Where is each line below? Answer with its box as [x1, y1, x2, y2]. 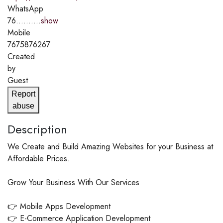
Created [7, 51, 35, 63]
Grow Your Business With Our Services [7, 177, 139, 189]
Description [7, 120, 67, 138]
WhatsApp [7, 3, 43, 15]
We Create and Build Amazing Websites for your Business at [7, 141, 213, 153]
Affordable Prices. [7, 153, 70, 165]
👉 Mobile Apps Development [7, 201, 111, 213]
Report [11, 90, 35, 99]
